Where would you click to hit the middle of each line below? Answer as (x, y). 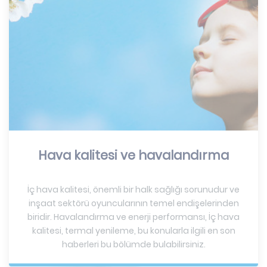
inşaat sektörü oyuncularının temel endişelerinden (133, 203)
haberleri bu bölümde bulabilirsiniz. (133, 244)
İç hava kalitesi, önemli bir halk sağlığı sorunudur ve (133, 189)
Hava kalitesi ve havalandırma (133, 155)
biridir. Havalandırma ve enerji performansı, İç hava (133, 217)
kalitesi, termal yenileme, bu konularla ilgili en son (133, 230)
